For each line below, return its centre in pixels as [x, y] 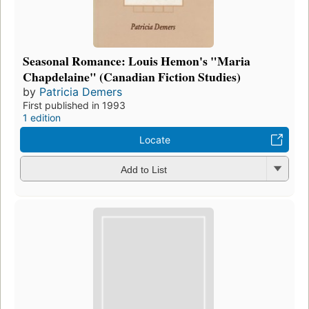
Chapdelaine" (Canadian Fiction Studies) [132, 77]
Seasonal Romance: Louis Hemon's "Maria [137, 61]
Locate [154, 140]
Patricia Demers [81, 92]
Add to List [143, 169]
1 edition [42, 118]
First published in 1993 [74, 106]
